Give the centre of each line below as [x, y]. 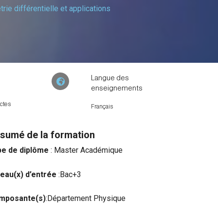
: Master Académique [85, 150]
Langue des [110, 78]
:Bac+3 [69, 174]
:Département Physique [85, 199]
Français [102, 107]
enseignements [117, 88]
